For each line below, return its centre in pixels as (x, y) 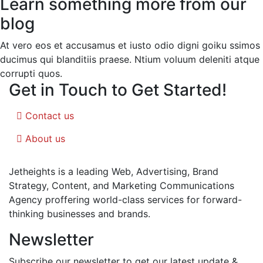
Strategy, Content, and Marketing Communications (122, 185)
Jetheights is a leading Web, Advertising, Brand (114, 171)
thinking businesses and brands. (80, 213)
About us (45, 138)
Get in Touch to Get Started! (118, 90)
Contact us (50, 115)
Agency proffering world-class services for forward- (125, 199)
